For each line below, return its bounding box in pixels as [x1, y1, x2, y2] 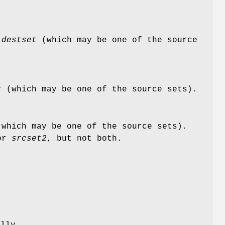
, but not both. [47, 134, 122, 144]
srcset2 [12, 134, 47, 144]
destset [2, 36, 37, 45]
